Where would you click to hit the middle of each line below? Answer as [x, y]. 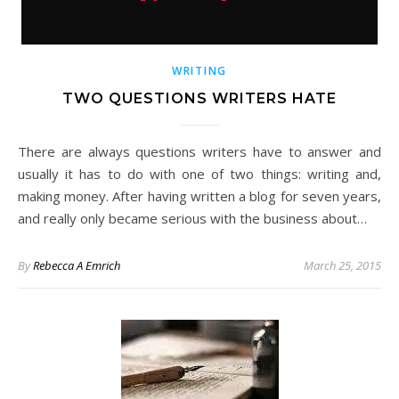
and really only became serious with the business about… [192, 218]
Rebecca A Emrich [77, 265]
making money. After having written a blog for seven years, [199, 196]
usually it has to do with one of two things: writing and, [199, 174]
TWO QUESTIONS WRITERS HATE [199, 98]
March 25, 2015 [342, 265]
